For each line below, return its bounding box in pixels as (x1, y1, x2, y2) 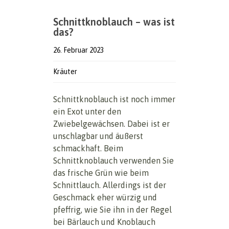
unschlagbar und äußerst (53, 131, 143, 141)
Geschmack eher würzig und (53, 193, 157, 202)
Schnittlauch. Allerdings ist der (53, 180, 166, 190)
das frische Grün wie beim (53, 168, 149, 178)
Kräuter (53, 67, 77, 76)
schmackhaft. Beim (53, 144, 123, 153)
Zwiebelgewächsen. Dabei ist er (53, 119, 170, 129)
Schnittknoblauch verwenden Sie (53, 156, 174, 166)
